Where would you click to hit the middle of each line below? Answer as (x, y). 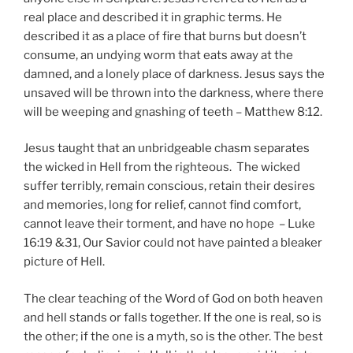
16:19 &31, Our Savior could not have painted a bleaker (173, 243)
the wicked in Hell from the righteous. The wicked (162, 167)
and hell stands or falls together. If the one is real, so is (173, 317)
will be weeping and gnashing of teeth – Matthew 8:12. (173, 111)
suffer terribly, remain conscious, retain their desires (169, 186)
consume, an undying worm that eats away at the (158, 55)
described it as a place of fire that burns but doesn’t (165, 36)
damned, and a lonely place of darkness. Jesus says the (174, 74)
